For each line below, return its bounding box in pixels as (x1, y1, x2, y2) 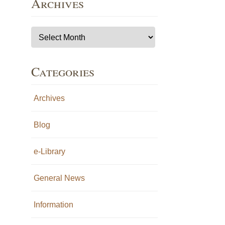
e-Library (33, 147, 65, 156)
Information (33, 200, 73, 209)
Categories (31, 62, 94, 80)
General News (33, 173, 85, 182)
